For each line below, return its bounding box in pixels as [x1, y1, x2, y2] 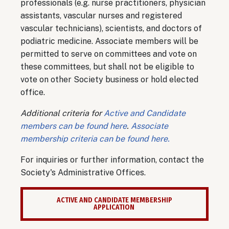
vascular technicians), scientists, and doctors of [20, 23, 202, 33]
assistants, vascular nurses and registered [20, 10, 182, 20]
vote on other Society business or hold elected [20, 74, 198, 84]
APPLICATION [93, 202, 136, 212]
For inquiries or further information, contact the [20, 154, 204, 165]
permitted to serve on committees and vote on [20, 49, 197, 59]
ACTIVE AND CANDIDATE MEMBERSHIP [57, 195, 172, 204]
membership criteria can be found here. [20, 133, 170, 144]
